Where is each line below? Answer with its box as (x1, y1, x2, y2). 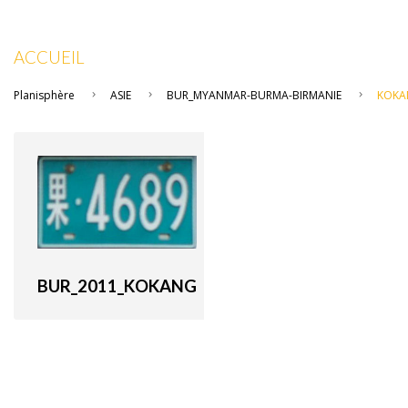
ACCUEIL (14, 47, 85, 67)
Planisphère (14, 87, 75, 103)
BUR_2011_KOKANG (37, 275, 197, 296)
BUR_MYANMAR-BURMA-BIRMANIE (167, 87, 342, 103)
